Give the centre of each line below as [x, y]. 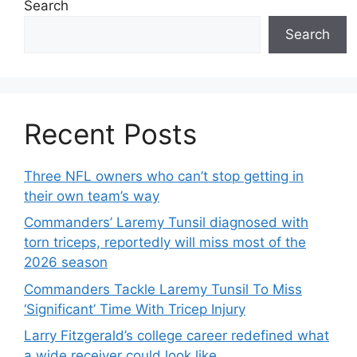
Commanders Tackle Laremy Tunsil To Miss [163, 289]
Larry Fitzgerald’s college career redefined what [177, 335]
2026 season [66, 262]
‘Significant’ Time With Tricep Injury [135, 309]
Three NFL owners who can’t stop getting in [164, 176]
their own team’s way [92, 196]
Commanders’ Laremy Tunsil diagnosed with [166, 222]
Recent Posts [110, 133]
